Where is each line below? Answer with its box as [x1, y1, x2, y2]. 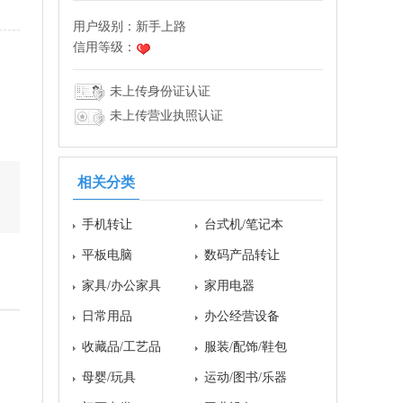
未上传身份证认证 [106, 85, 210, 98]
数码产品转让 [204, 247, 280, 262]
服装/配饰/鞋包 [204, 339, 287, 354]
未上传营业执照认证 [106, 109, 223, 123]
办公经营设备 [204, 309, 280, 323]
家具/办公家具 [82, 278, 161, 292]
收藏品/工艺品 [82, 339, 161, 354]
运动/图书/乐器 [204, 370, 287, 384]
